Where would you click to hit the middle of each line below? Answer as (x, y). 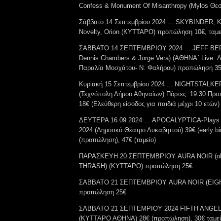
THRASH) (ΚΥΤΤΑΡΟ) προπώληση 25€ (136, 166)
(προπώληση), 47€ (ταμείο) (117, 140)
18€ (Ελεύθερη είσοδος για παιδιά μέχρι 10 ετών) (149, 104)
